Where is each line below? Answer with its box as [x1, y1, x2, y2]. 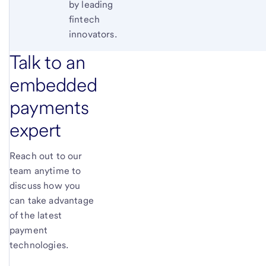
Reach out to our [9, 150, 83, 162]
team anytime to [9, 165, 81, 177]
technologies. [9, 239, 69, 251]
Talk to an [9, 50, 85, 74]
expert [9, 118, 62, 142]
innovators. [69, 28, 117, 40]
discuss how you [9, 180, 81, 192]
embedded [9, 73, 97, 97]
